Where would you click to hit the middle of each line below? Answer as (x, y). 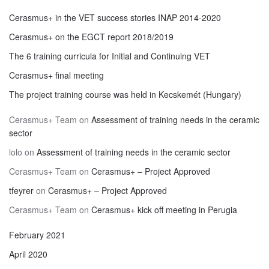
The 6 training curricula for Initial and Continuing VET (110, 56)
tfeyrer (21, 190)
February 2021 (37, 235)
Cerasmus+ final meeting (56, 75)
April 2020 (28, 254)
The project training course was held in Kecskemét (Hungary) (125, 94)
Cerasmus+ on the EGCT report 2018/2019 (91, 37)
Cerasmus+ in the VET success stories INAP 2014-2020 (115, 17)
